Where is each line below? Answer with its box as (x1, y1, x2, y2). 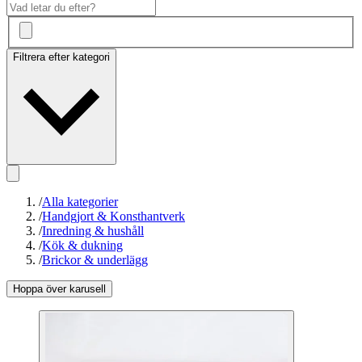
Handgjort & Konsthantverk (42, 209, 185, 224)
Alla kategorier (42, 195, 118, 209)
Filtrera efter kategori (13, 51, 110, 64)
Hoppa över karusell (13, 283, 106, 296)
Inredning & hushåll (42, 224, 144, 238)
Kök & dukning (42, 238, 123, 253)
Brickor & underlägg (42, 253, 148, 267)
